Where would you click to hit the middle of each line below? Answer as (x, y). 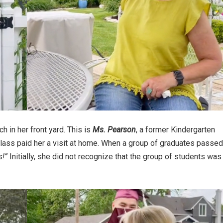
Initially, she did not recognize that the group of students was (114, 157)
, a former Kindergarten (175, 130)
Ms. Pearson (114, 130)
